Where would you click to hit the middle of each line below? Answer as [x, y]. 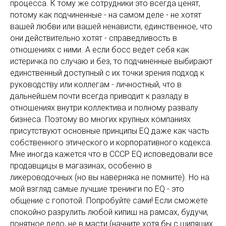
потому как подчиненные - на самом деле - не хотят [106, 15]
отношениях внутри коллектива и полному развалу [104, 108]
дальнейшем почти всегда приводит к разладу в [99, 96]
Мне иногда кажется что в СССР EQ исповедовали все [111, 154]
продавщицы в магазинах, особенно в [81, 166]
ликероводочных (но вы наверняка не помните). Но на [110, 178]
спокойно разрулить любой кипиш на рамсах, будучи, [109, 212]
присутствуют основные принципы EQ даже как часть [110, 131]
